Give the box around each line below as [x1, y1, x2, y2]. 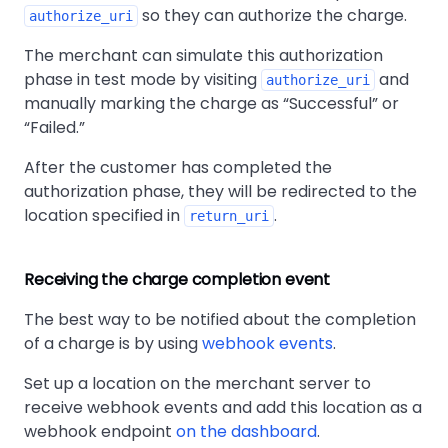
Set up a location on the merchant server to [24, 372, 371, 395]
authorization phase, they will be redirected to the [24, 180, 417, 203]
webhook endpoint [24, 420, 176, 443]
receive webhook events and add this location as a [24, 396, 422, 419]
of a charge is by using [24, 332, 202, 355]
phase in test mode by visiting [24, 68, 261, 91]
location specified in [24, 204, 184, 227]
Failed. [30, 116, 79, 139]
